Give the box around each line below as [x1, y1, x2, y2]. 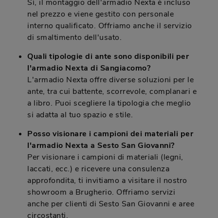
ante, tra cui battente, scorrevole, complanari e [27, 86, 197, 97]
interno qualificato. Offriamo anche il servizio [27, 20, 192, 32]
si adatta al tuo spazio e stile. [27, 109, 133, 121]
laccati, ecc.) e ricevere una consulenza [27, 163, 169, 175]
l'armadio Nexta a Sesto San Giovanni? [27, 140, 175, 151]
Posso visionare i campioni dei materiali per [27, 128, 193, 140]
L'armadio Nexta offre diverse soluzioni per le [27, 74, 194, 86]
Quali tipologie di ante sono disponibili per [27, 51, 189, 62]
